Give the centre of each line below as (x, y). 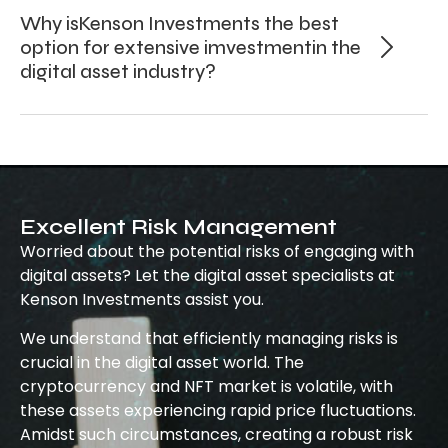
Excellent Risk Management (178, 227)
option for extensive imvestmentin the (190, 48)
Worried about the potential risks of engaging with (217, 252)
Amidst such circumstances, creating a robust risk (216, 434)
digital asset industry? (118, 72)
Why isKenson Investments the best (179, 24)
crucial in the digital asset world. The (162, 362)
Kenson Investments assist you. (142, 300)
